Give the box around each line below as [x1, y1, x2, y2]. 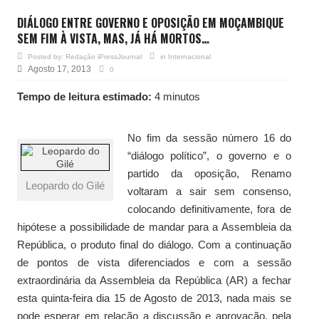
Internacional [168, 52, 211, 61]
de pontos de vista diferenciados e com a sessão [17, 256, 291, 268]
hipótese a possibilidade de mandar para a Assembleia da [17, 220, 291, 233]
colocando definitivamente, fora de [127, 202, 291, 215]
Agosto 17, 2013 [28, 63, 91, 74]
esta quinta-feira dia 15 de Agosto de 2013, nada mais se [17, 291, 291, 304]
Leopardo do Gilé [26, 179, 105, 192]
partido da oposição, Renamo [127, 167, 291, 179]
